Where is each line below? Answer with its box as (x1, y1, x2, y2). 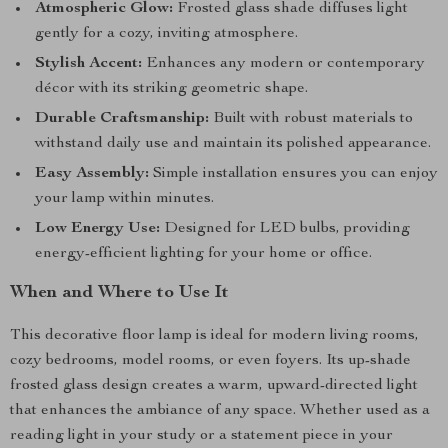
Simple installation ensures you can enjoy (149, 166, 438, 182)
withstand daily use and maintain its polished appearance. (35, 136, 431, 152)
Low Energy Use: (35, 221, 160, 237)
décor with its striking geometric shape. (35, 81, 308, 97)
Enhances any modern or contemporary (142, 56, 425, 72)
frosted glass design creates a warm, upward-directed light (10, 378, 418, 394)
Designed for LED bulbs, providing (160, 221, 410, 237)
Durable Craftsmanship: (35, 111, 209, 127)
